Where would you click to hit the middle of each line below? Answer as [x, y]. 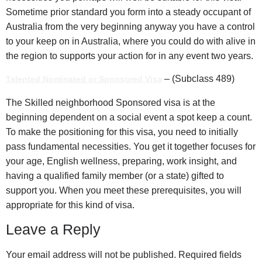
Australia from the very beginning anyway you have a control [130, 26]
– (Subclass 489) [198, 79]
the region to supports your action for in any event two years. [130, 56]
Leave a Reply [53, 230]
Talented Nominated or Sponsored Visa [84, 79]
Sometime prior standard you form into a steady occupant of [128, 12]
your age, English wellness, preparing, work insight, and [121, 161]
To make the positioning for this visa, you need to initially [122, 132]
